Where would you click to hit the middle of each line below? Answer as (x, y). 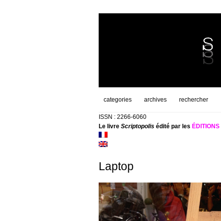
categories (117, 100)
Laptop (116, 166)
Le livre (110, 126)
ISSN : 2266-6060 (122, 117)
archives (155, 100)
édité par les (173, 126)
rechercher (193, 100)
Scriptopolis (137, 126)
